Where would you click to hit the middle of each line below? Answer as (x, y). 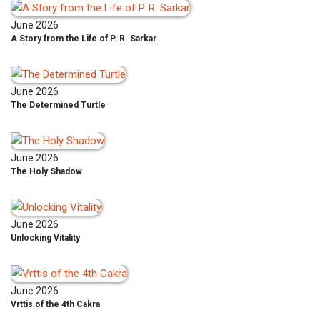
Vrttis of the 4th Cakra (55, 304)
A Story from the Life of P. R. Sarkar (84, 38)
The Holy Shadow (46, 171)
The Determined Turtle (58, 105)
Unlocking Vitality (45, 237)
